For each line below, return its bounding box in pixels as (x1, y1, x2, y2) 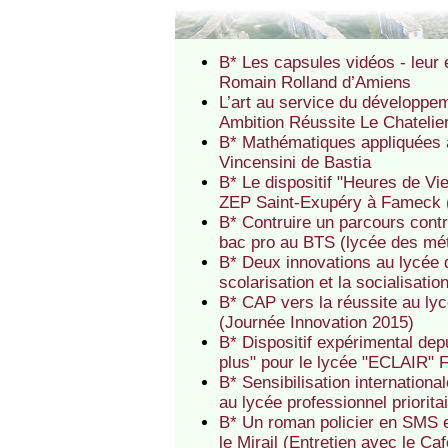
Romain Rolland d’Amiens (219, 72, 412, 92)
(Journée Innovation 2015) (219, 312, 415, 332)
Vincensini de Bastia (219, 152, 372, 172)
